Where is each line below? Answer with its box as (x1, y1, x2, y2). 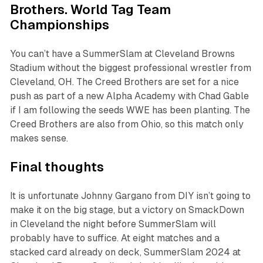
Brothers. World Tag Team (9, 2, 171, 18)
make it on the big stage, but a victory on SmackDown (9, 204, 244, 216)
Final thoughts (9, 160, 104, 175)
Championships (9, 18, 115, 33)
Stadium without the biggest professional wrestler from (9, 62, 251, 74)
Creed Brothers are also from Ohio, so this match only (9, 119, 244, 130)
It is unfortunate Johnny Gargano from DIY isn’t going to (9, 190, 251, 202)
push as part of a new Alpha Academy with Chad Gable (9, 90, 249, 102)
